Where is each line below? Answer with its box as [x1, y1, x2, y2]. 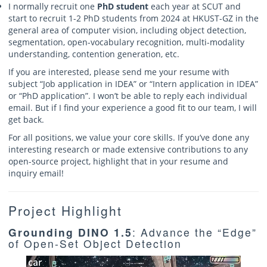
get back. [8, 114, 44, 126]
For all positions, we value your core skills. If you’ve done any [8, 132, 249, 144]
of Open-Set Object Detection [8, 235, 182, 251]
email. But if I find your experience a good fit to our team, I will [8, 102, 257, 114]
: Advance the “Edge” [132, 224, 257, 240]
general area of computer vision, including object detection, [8, 24, 246, 36]
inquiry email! [8, 167, 64, 179]
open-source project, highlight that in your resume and [8, 156, 228, 167]
